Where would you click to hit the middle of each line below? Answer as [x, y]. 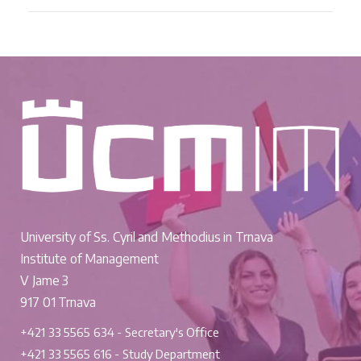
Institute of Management [90, 258]
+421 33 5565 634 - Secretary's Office [120, 332]
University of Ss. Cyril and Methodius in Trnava [147, 237]
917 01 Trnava [58, 302]
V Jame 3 [45, 280]
